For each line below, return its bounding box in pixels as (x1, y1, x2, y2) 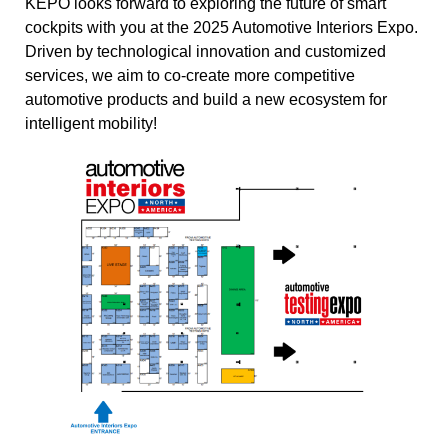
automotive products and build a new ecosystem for (25, 90, 387, 108)
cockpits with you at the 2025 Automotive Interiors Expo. (25, 18, 418, 36)
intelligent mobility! (25, 114, 157, 132)
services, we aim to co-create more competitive (25, 66, 355, 84)
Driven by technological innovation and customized (25, 42, 386, 60)
